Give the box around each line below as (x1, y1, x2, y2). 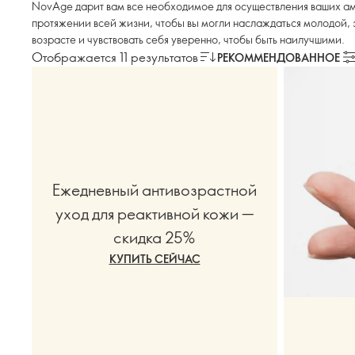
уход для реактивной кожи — (55, 202, 254, 223)
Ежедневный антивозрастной (52, 178, 257, 200)
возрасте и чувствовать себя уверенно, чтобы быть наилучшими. (32, 32, 345, 47)
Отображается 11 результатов (32, 48, 198, 65)
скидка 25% (113, 226, 196, 247)
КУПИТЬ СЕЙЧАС (109, 250, 200, 266)
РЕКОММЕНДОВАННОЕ (217, 49, 340, 65)
